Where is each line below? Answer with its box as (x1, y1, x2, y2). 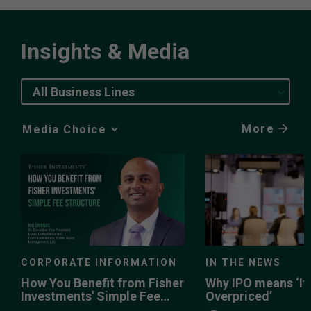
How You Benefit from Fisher (21, 276, 184, 291)
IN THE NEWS (205, 257, 281, 269)
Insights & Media (21, 37, 190, 65)
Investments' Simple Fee (21, 289, 160, 304)
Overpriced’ (205, 289, 272, 304)
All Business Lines (33, 84, 135, 99)
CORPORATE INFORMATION (21, 257, 177, 269)
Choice (20, 146, 53, 160)
